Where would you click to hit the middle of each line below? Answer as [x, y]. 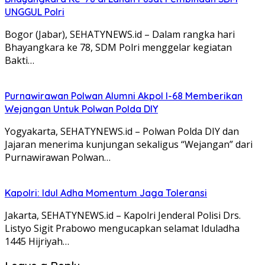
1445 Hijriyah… [37, 241]
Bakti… [20, 60]
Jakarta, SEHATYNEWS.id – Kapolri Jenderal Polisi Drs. [123, 215]
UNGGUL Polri [35, 12]
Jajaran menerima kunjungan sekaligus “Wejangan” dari [129, 144]
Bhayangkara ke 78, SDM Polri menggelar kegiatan [118, 47]
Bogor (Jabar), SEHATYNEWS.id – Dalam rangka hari [120, 34]
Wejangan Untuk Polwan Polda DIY [81, 109]
